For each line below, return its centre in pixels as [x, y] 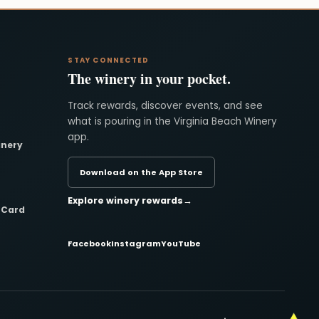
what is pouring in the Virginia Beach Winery [173, 122]
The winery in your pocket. [150, 79]
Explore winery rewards [126, 201]
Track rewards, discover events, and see [166, 106]
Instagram [136, 244]
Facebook [90, 244]
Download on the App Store [142, 172]
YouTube [181, 244]
